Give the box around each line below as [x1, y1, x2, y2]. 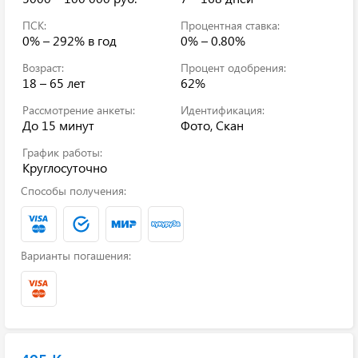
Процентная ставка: [181, 18, 280, 33]
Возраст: [22, 60, 64, 75]
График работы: [22, 145, 102, 160]
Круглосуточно [22, 159, 107, 176]
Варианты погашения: [21, 248, 131, 263]
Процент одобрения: [181, 60, 286, 75]
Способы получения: [21, 183, 126, 198]
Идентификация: [181, 102, 265, 117]
